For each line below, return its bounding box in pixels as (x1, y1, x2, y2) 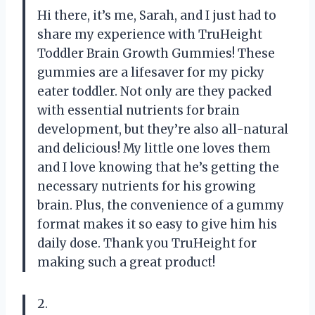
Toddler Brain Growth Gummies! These (37, 46, 275, 62)
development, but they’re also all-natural (37, 122, 288, 138)
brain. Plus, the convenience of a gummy (37, 198, 284, 214)
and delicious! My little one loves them (37, 141, 271, 157)
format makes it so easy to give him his (37, 217, 277, 233)
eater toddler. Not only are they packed (37, 84, 271, 100)
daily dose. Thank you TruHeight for (37, 236, 257, 252)
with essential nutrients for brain (37, 103, 240, 119)
